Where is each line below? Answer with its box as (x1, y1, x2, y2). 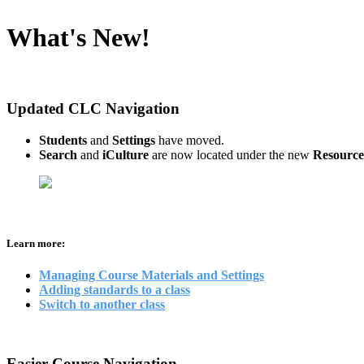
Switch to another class (39, 297, 165, 312)
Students (39, 133, 90, 148)
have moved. (158, 133, 224, 148)
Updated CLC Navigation (6, 100, 180, 118)
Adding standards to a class (39, 283, 190, 297)
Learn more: (6, 237, 65, 250)
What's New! (6, 23, 150, 53)
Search (39, 148, 80, 162)
